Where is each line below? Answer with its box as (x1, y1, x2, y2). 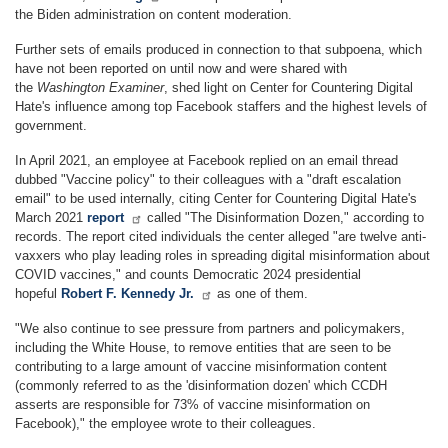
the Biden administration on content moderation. (15, 6, 292, 22)
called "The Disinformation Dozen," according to (143, 209, 424, 225)
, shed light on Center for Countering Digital (164, 79, 413, 95)
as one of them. (213, 285, 308, 301)
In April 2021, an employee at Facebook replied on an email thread (15, 152, 398, 168)
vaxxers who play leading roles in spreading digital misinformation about (15, 247, 430, 263)
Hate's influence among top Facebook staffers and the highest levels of (15, 98, 427, 114)
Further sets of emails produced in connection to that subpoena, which (15, 41, 422, 57)
